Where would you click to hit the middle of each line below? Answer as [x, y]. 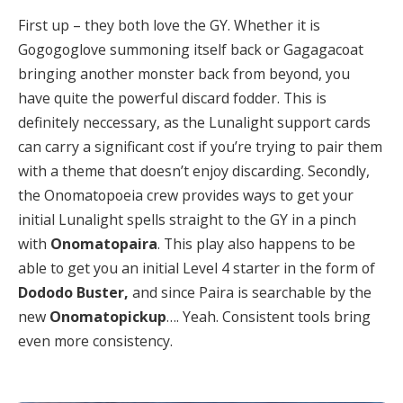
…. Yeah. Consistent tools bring [269, 316]
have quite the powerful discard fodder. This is [172, 98]
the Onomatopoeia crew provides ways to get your [186, 195]
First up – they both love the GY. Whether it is [169, 25]
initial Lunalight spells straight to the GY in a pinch [187, 219]
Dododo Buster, [75, 292]
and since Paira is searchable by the [252, 292]
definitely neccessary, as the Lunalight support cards [194, 122]
